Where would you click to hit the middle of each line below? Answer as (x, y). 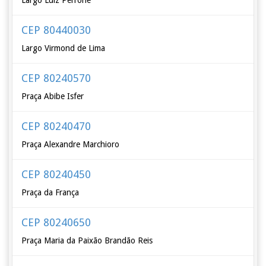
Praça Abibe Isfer (53, 96)
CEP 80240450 (56, 174)
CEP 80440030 (56, 30)
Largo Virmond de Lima (64, 48)
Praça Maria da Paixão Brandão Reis (87, 240)
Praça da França (50, 192)
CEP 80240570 (56, 78)
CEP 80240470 (56, 126)
